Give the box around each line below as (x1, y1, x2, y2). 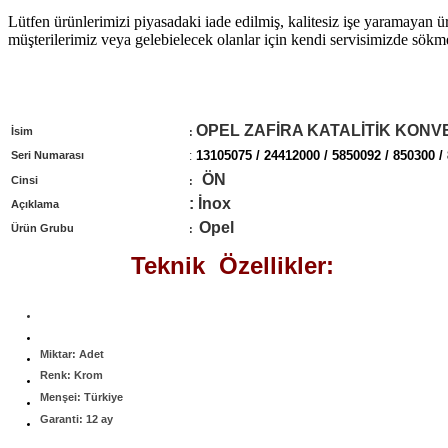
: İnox (189, 195, 231, 213)
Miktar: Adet (40, 347, 104, 360)
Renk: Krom (40, 369, 103, 382)
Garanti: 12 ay (40, 412, 113, 425)
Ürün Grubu (11, 222, 74, 235)
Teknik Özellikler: (131, 252, 334, 280)
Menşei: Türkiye (40, 391, 123, 404)
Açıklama (11, 198, 59, 211)
